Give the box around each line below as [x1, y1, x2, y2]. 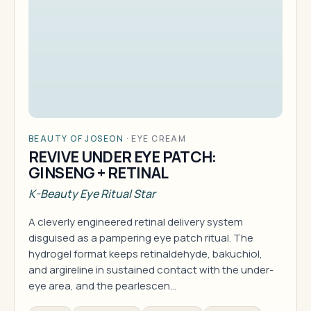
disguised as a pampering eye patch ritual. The [28, 230, 253, 245]
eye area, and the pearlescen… [28, 278, 176, 293]
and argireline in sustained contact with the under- [28, 262, 274, 277]
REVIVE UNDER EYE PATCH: [28, 146, 217, 167]
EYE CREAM [131, 133, 187, 144]
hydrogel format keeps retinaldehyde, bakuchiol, [28, 246, 262, 261]
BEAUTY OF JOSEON [28, 133, 124, 144]
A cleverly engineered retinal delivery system [28, 215, 243, 229]
